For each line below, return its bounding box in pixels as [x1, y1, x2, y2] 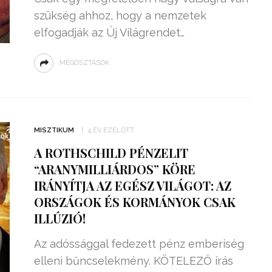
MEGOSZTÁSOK [59, 59, 109, 67]
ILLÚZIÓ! [33, 210, 86, 226]
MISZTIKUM [33, 126, 74, 134]
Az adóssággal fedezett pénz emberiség [33, 237, 244, 250]
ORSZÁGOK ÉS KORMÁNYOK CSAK [33, 194, 236, 210]
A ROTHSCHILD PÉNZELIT [33, 144, 188, 161]
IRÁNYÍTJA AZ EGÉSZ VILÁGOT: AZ [33, 177, 231, 194]
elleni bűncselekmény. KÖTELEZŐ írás [33, 254, 233, 267]
